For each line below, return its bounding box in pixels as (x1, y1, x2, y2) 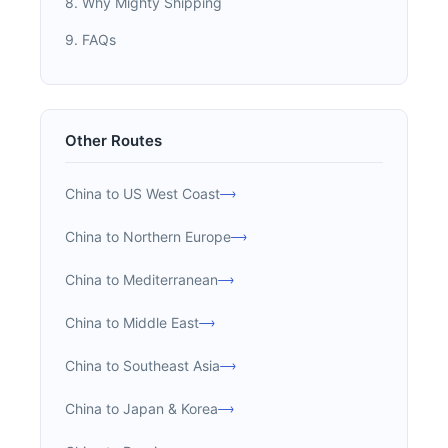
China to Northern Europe (65, 228, 231, 245)
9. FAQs (65, 31, 116, 48)
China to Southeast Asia (65, 357, 220, 374)
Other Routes (65, 131, 162, 150)
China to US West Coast (65, 185, 220, 202)
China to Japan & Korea (65, 400, 218, 417)
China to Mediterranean (65, 271, 218, 288)
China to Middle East (65, 314, 199, 331)
